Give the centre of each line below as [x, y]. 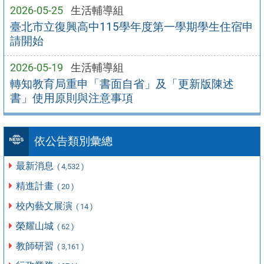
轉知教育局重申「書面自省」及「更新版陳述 [122, 84]
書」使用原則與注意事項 [71, 98]
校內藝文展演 [46, 206]
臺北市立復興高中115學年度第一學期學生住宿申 [131, 27]
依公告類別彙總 [73, 141]
